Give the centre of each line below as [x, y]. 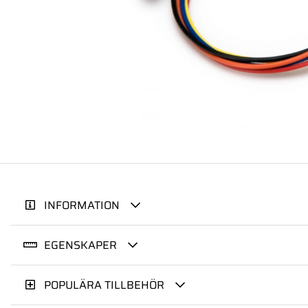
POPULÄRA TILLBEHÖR [104, 285]
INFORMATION [82, 206]
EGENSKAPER [80, 245]
